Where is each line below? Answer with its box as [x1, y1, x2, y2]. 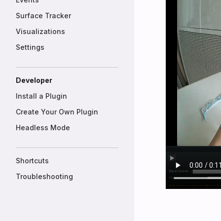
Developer [16, 76, 52, 84]
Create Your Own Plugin [16, 108, 98, 116]
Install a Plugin [16, 92, 67, 100]
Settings [16, 43, 44, 51]
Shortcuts [16, 156, 49, 165]
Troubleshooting [16, 172, 73, 181]
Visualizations [16, 27, 65, 36]
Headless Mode [16, 123, 70, 132]
